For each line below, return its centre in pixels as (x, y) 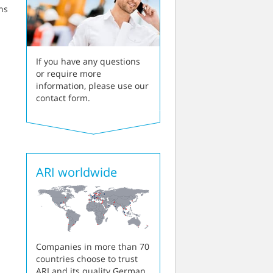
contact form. (63, 98)
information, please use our (92, 86)
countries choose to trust (87, 259)
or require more (69, 74)
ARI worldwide (76, 172)
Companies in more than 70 (93, 247)
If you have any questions (88, 62)
